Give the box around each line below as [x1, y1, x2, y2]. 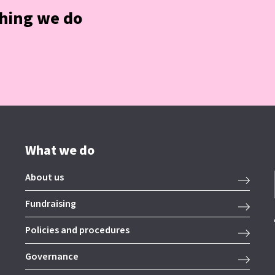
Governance [25, 250, 79, 264]
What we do [25, 141, 95, 161]
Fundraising [25, 197, 76, 211]
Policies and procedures [25, 223, 130, 238]
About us [25, 171, 64, 185]
